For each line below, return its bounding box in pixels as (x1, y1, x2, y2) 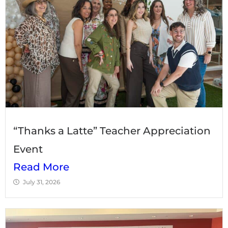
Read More (13, 160, 69, 173)
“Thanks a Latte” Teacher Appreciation (13, 124, 211, 137)
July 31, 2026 (23, 178, 60, 186)
